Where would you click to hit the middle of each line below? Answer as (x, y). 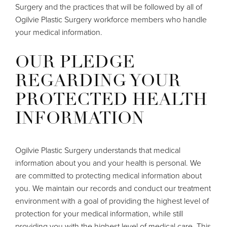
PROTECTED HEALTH (111, 100)
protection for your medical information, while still (99, 213)
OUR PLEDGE (75, 63)
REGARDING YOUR (98, 82)
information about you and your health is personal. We (108, 163)
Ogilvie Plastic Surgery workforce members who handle (111, 19)
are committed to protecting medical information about (108, 175)
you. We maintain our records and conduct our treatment (113, 188)
